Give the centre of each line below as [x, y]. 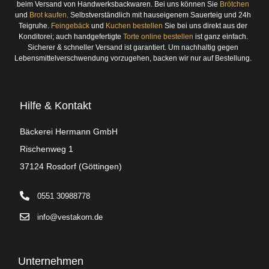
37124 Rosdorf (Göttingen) [71, 166]
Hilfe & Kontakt [56, 105]
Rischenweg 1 [47, 149]
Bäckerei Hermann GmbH [69, 131]
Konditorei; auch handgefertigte [71, 36]
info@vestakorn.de [70, 217]
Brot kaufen [48, 15]
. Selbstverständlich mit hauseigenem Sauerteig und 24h [159, 15]
